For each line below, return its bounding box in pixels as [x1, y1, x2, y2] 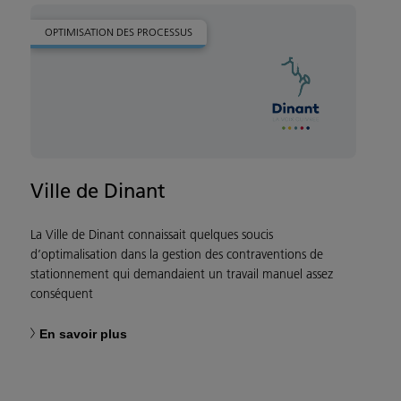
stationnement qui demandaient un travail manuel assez [30, 266, 333, 283]
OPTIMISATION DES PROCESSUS [45, 25, 192, 39]
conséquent [30, 286, 93, 303]
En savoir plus [39, 327, 127, 342]
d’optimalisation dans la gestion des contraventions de [30, 246, 323, 263]
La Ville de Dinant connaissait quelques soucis [30, 226, 273, 243]
